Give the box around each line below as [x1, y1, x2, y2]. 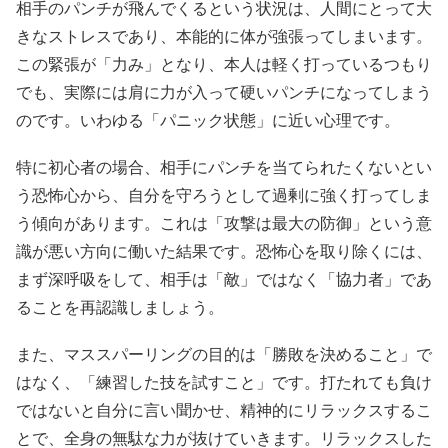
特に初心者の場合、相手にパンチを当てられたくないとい [16, 159, 432, 177]
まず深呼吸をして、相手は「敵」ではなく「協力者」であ [16, 271, 432, 289]
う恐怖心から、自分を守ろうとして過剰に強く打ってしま [16, 187, 432, 205]
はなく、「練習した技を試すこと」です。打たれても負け [16, 374, 432, 392]
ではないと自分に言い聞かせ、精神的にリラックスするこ [16, 402, 432, 420]
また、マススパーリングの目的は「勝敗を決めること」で [16, 346, 432, 364]
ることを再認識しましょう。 [16, 299, 224, 317]
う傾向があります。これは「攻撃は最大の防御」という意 [16, 215, 432, 233]
